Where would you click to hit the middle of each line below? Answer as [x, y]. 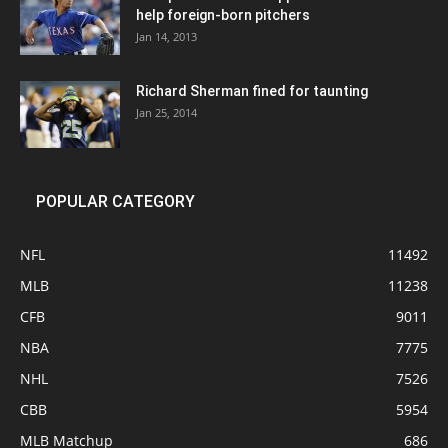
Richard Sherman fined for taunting [252, 91]
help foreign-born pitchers [223, 15]
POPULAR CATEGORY [115, 202]
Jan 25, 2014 [166, 113]
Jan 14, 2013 [166, 37]
